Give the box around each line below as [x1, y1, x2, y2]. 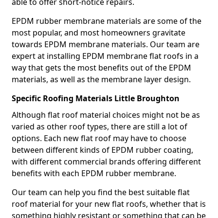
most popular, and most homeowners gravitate [12, 27, 185, 38]
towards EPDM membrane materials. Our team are [12, 39, 200, 50]
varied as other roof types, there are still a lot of [12, 121, 187, 132]
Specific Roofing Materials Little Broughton [12, 93, 180, 104]
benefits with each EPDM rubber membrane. [12, 168, 176, 179]
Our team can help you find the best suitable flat [12, 187, 190, 198]
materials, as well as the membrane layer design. [12, 74, 191, 85]
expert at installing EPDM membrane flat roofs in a [12, 51, 199, 61]
